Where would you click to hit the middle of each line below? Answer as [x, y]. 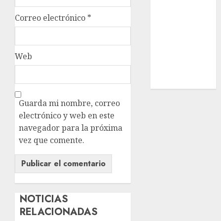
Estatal [168, 9]
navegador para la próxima [71, 128]
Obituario [174, 83]
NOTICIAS [44, 199]
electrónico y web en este [67, 116]
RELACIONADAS [59, 212]
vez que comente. [52, 140]
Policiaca [172, 58]
